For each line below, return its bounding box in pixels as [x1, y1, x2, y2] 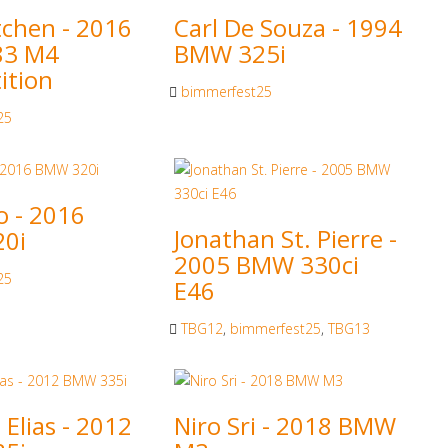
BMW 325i [173, 36, 286, 70]
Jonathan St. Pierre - [173, 221, 397, 255]
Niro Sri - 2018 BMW [173, 408, 396, 442]
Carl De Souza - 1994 [173, 10, 402, 44]
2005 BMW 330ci [173, 247, 359, 281]
